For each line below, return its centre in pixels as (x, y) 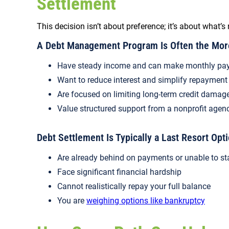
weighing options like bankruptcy (146, 201)
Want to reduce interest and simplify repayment (142, 80)
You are (72, 201)
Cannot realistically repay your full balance (134, 186)
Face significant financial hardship (119, 172)
